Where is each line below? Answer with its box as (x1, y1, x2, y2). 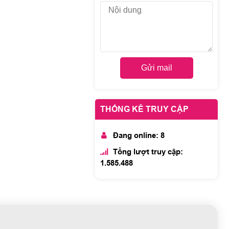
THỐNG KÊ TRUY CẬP (100, 104, 189, 114)
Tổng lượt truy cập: (113, 147, 183, 157)
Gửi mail (141, 63, 172, 73)
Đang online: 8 (113, 131, 165, 141)
